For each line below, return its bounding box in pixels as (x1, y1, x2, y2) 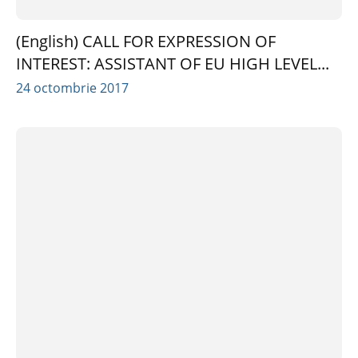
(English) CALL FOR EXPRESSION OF (16, 30, 276, 53)
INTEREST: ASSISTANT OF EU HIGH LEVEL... (16, 53, 329, 75)
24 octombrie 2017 (16, 79, 129, 97)
